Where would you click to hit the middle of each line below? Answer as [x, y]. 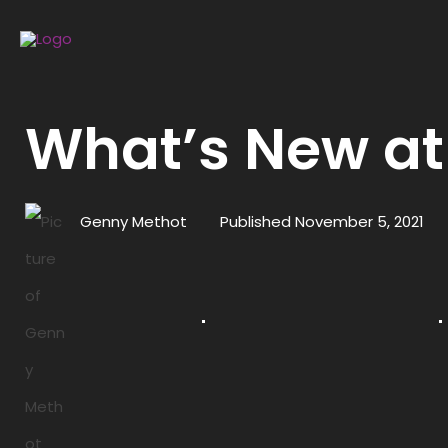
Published [255, 221]
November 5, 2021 [359, 221]
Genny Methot [133, 221]
